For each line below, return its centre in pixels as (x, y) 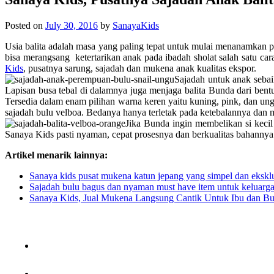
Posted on (25, 25)
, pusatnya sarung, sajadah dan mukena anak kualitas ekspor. (140, 68)
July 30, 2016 (72, 25)
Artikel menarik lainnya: (56, 155)
